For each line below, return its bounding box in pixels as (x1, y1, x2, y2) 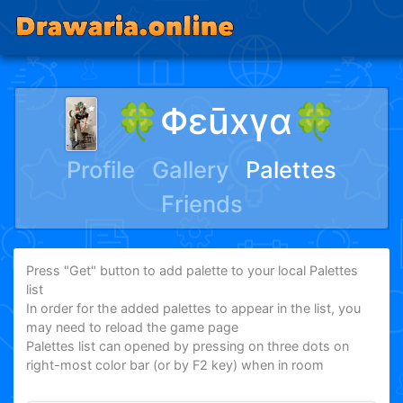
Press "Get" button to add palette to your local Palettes (26, 263, 359, 279)
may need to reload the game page (26, 319, 239, 336)
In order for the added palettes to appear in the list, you (26, 300, 362, 317)
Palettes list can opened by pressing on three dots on (26, 338, 350, 354)
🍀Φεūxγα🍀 (115, 98, 338, 143)
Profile (67, 156, 136, 184)
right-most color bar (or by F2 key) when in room (26, 357, 325, 373)
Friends (160, 190, 243, 218)
